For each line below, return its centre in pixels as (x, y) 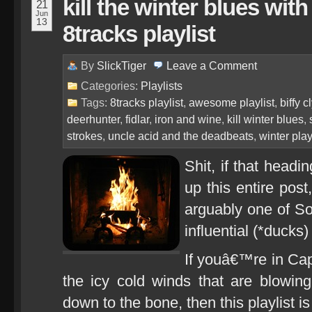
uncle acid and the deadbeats (181, 136)
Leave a (188, 65)
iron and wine (188, 119)
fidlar (137, 119)
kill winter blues (265, 119)
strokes (85, 136)
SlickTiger (122, 65)
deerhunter (93, 119)
